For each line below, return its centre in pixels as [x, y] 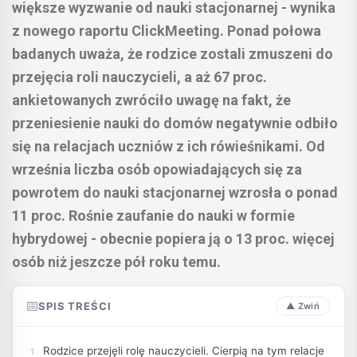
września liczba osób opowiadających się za [157, 170]
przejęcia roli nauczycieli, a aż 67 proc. [139, 77]
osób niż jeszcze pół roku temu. [116, 262]
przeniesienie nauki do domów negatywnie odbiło [175, 124]
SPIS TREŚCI [75, 306]
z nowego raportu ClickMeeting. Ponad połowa [167, 31]
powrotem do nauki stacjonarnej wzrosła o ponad [175, 193]
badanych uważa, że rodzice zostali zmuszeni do [173, 54]
